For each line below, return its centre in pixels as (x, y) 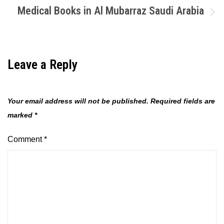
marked (21, 115)
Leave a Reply (42, 64)
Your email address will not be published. (78, 101)
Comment (26, 139)
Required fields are (183, 101)
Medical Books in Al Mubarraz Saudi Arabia (111, 11)
